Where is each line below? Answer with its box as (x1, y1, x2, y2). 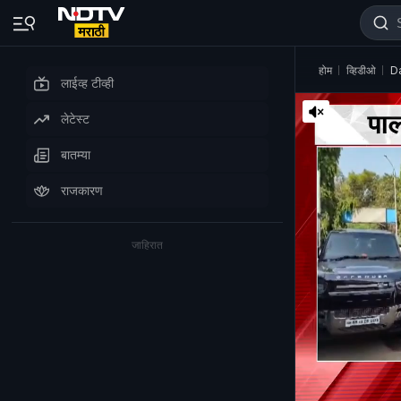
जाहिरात (132, 238, 163, 252)
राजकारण (61, 183, 103, 198)
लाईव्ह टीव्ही (61, 75, 114, 90)
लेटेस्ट (61, 111, 90, 126)
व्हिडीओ (346, 64, 376, 77)
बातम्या (61, 147, 90, 162)
